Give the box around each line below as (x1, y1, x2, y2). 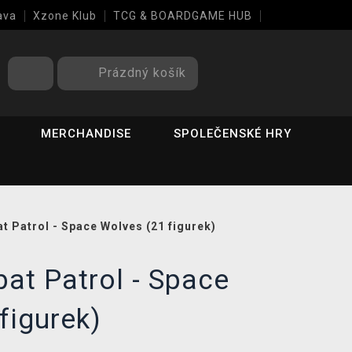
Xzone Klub (33, 9, 97, 22)
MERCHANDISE (41, 126, 132, 141)
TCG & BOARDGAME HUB (113, 9, 252, 22)
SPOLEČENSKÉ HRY (174, 126, 292, 141)
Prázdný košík (98, 64, 186, 80)
